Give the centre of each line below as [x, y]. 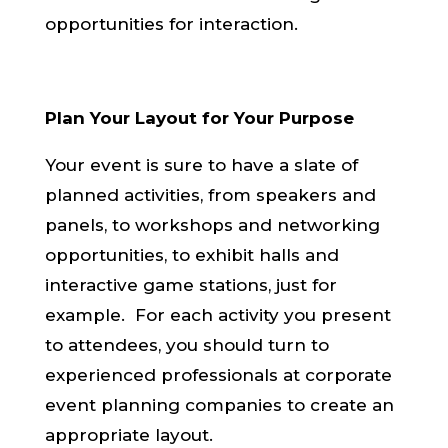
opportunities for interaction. [171, 24]
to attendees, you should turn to [186, 345]
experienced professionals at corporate [218, 375]
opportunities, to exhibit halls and [191, 255]
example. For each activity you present [217, 315]
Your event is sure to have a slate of [201, 165]
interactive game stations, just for [190, 285]
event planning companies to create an [219, 405]
